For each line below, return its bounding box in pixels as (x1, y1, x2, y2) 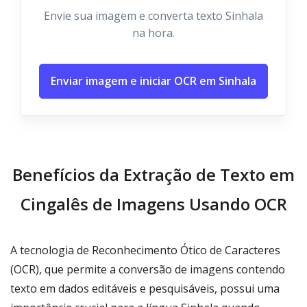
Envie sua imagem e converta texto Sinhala (44, 8, 263, 23)
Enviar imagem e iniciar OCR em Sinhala (51, 73, 256, 88)
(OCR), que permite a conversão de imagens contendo (10, 262, 285, 277)
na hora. (132, 25, 175, 40)
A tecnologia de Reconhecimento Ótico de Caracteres (10, 243, 280, 258)
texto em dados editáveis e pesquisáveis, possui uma (10, 281, 280, 296)
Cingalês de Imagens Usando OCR (20, 193, 287, 215)
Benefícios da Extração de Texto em (12, 163, 295, 186)
